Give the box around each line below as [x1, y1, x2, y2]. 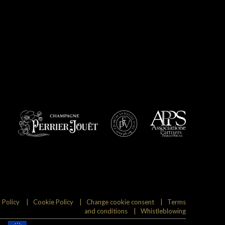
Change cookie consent [86, 197, 154, 206]
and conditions [84, 206, 128, 215]
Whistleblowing [140, 206, 186, 215]
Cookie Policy [33, 197, 73, 206]
